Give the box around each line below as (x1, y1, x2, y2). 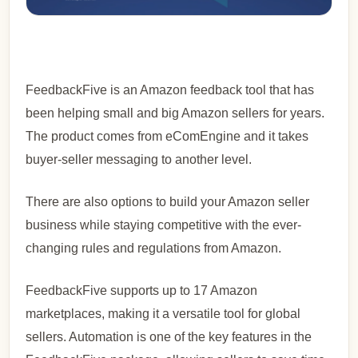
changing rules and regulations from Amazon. (26, 241, 282, 256)
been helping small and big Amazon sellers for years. (26, 106, 325, 121)
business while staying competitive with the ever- (26, 218, 302, 233)
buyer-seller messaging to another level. (26, 153, 253, 167)
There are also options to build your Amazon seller (26, 195, 310, 209)
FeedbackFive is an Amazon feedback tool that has (26, 83, 315, 97)
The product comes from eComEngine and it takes (26, 129, 309, 144)
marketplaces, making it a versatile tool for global (26, 307, 301, 321)
